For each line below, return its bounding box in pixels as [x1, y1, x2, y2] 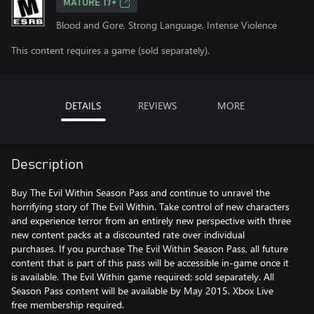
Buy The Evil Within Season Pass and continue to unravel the [11, 186, 270, 199]
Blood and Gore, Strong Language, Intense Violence [56, 18, 277, 32]
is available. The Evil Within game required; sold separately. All [11, 270, 274, 283]
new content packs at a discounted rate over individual [11, 228, 245, 241]
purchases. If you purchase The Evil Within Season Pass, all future [11, 242, 288, 255]
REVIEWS [137, 99, 177, 112]
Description [11, 158, 83, 172]
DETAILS [65, 99, 101, 112]
